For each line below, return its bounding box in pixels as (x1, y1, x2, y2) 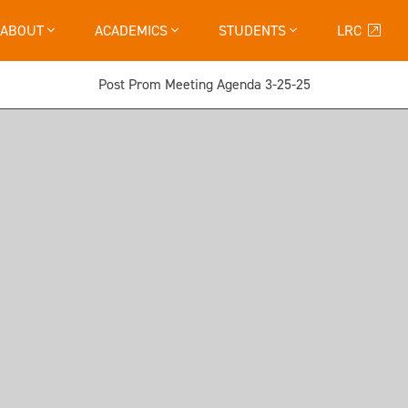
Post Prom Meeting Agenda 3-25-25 (97, 75, 311, 94)
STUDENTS (219, 21, 290, 40)
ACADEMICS (95, 21, 171, 40)
